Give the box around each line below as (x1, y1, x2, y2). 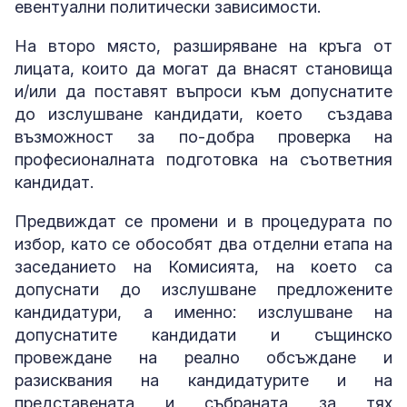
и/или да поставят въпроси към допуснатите (15, 81, 392, 101)
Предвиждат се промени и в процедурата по (15, 211, 392, 231)
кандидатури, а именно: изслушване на (15, 302, 392, 322)
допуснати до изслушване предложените (15, 279, 392, 299)
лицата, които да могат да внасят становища (15, 58, 392, 78)
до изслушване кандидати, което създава (15, 104, 392, 124)
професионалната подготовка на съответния (15, 149, 392, 169)
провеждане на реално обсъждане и (15, 347, 392, 367)
